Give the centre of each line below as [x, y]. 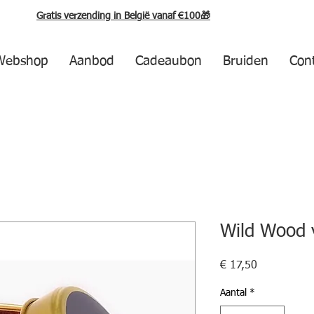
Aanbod [91, 61]
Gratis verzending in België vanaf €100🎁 [123, 16]
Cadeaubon [168, 61]
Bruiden [245, 61]
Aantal [233, 293]
